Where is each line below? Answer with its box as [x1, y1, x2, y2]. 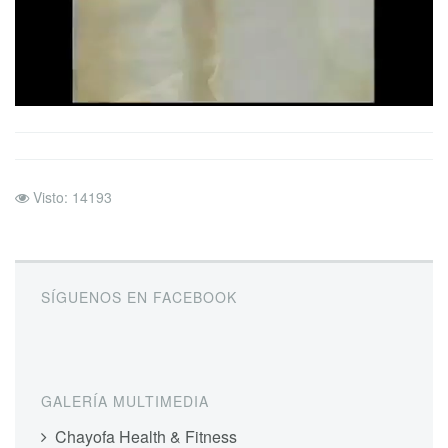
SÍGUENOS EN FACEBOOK [41, 287, 237, 308]
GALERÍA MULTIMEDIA [41, 390, 209, 411]
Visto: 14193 [33, 187, 112, 208]
